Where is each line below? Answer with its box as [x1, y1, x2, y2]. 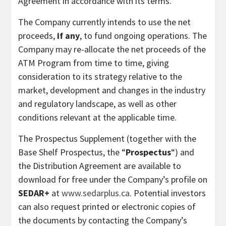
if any [57, 29, 80, 41]
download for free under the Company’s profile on [18, 173, 207, 185]
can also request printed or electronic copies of [18, 200, 196, 212]
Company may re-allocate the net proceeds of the [18, 43, 206, 55]
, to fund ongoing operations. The [80, 29, 207, 41]
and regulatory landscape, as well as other [18, 97, 177, 109]
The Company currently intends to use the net [18, 16, 191, 28]
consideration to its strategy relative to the [18, 70, 182, 82]
